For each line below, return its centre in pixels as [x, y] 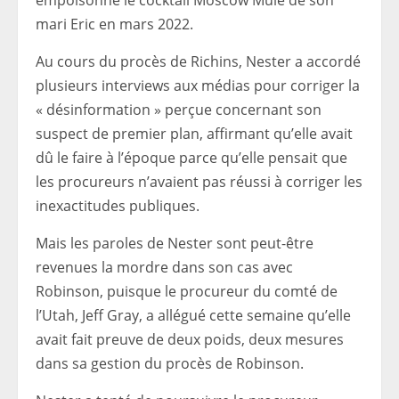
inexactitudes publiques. [118, 206]
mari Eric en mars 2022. [114, 24]
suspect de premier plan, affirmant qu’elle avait [194, 134]
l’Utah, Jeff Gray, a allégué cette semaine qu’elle [193, 315]
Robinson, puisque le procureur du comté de [187, 291]
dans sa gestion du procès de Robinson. [170, 363]
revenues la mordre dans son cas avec [164, 267]
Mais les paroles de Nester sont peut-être [175, 243]
